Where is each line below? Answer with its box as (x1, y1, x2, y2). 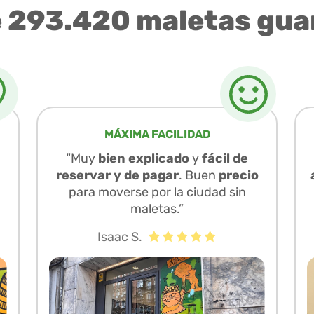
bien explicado (98, 150, 189, 166)
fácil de (202, 150, 248, 166)
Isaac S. (97, 228, 142, 245)
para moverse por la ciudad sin (68, 184, 246, 200)
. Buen (178, 167, 219, 183)
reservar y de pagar (55, 167, 179, 183)
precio (218, 167, 259, 183)
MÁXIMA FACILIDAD (104, 127, 210, 141)
